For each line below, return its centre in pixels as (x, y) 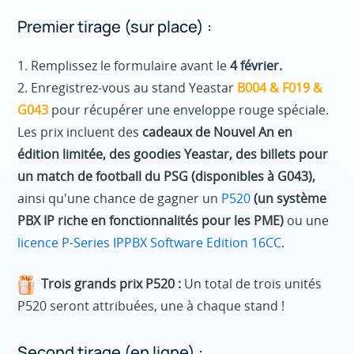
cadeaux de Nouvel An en (218, 132)
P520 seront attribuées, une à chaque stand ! (151, 305)
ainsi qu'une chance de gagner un (120, 198)
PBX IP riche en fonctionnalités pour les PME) (151, 220)
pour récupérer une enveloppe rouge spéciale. (189, 109)
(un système (289, 198)
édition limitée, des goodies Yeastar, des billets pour (173, 154)
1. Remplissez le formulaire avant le (124, 65)
